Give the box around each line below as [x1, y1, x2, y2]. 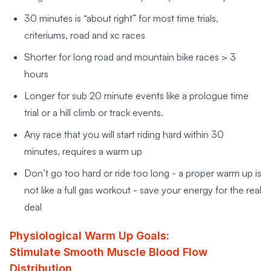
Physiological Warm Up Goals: [10, 229, 169, 243]
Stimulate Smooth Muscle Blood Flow [10, 246, 207, 259]
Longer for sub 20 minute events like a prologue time [24, 90, 249, 102]
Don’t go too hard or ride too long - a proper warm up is [24, 167, 261, 180]
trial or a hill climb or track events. [24, 106, 163, 119]
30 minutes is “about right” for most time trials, [24, 12, 218, 25]
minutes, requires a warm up [24, 145, 142, 158]
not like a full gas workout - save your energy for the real [24, 184, 261, 197]
